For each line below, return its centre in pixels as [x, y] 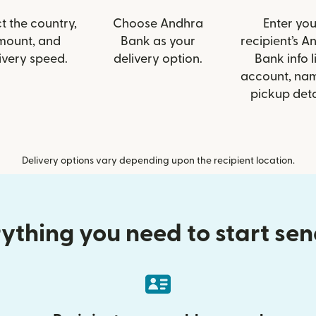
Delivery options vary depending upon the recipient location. [158, 161]
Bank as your [158, 41]
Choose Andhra [158, 24]
